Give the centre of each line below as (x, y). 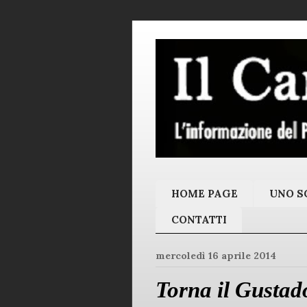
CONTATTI (199, 220)
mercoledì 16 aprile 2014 (216, 256)
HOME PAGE (204, 193)
